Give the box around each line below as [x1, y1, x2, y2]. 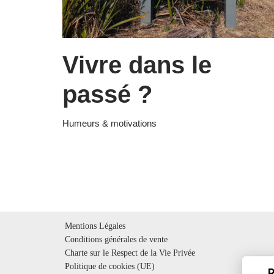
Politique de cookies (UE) [65, 261, 155, 271]
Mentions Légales [65, 221, 125, 231]
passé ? [62, 80, 152, 108]
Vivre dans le [62, 51, 212, 78]
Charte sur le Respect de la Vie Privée [65, 248, 195, 257]
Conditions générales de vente [65, 234, 168, 244]
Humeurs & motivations [62, 117, 157, 128]
